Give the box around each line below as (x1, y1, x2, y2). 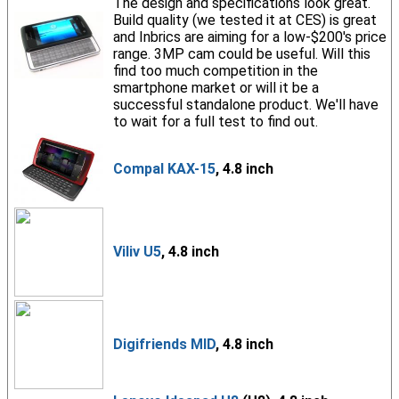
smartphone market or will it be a (112, 79, 319, 96)
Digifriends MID (112, 336, 216, 353)
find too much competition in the (112, 62, 318, 79)
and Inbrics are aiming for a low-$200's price (112, 28, 387, 45)
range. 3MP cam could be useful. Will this (112, 45, 370, 62)
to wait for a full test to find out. (112, 113, 318, 130)
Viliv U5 (112, 243, 161, 260)
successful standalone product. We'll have (112, 96, 379, 113)
